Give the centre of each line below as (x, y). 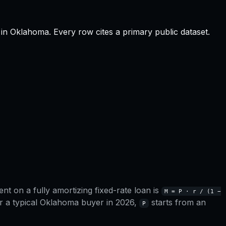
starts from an (177, 203)
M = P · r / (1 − (193, 191)
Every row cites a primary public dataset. (132, 32)
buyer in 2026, (109, 203)
